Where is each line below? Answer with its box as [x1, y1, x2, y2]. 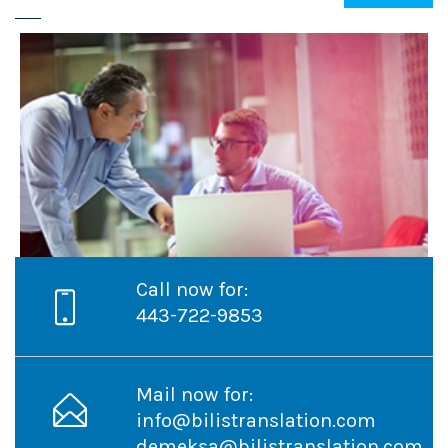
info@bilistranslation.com [136, 408, 377, 432]
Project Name [35, 278, 143, 301]
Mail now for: [136, 382, 254, 406]
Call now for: [136, 277, 249, 301]
